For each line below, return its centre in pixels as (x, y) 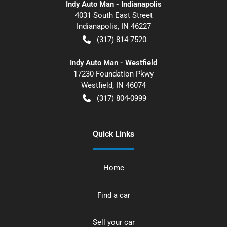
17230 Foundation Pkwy (113, 74)
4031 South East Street (113, 15)
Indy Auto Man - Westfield (113, 63)
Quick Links (113, 134)
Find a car (113, 195)
